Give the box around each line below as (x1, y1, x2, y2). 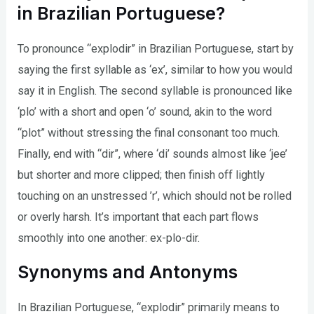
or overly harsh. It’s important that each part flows (18, 210, 259, 224)
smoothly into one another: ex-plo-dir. (18, 231, 200, 245)
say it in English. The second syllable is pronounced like (18, 84, 293, 98)
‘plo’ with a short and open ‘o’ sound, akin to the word (18, 105, 273, 119)
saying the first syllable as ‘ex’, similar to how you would (18, 63, 293, 77)
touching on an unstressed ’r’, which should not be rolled (18, 189, 292, 203)
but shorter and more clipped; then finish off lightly (18, 168, 266, 182)
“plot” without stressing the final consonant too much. (18, 126, 280, 140)
